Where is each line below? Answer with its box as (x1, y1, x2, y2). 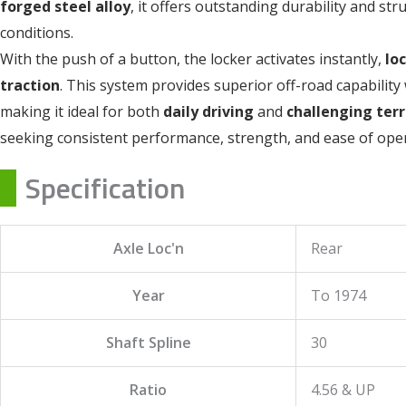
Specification (25, 165, 185, 209)
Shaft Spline (105, 332, 191, 353)
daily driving (163, 101, 254, 121)
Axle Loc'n (112, 237, 184, 258)
